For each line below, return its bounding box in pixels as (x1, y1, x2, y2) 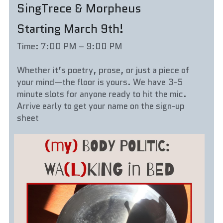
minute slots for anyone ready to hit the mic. (17, 88, 187, 101)
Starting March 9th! (17, 20, 124, 38)
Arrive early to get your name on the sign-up (17, 100, 185, 112)
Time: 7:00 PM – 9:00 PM (17, 40, 123, 53)
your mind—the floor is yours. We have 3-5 (17, 76, 184, 89)
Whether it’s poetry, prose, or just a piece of (17, 64, 190, 77)
